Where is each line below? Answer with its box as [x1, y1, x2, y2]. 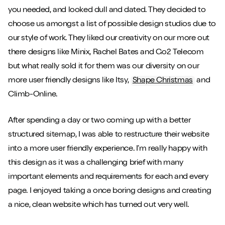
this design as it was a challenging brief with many [8, 159, 183, 168]
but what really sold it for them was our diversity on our [8, 63, 199, 71]
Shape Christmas [132, 77, 193, 85]
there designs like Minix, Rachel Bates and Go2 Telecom [8, 49, 204, 57]
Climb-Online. [8, 91, 57, 99]
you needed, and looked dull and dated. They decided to [8, 7, 206, 15]
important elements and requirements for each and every [8, 173, 208, 182]
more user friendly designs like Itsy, [8, 77, 131, 85]
